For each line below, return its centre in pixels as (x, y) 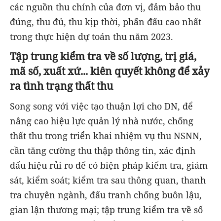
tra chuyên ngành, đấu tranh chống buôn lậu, (106, 195)
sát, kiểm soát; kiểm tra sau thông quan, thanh (108, 180)
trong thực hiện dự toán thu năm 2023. (92, 36)
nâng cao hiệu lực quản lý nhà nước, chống (102, 121)
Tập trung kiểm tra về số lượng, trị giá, (103, 56)
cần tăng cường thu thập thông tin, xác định (103, 150)
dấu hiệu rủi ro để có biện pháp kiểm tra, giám (109, 165)
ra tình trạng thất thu (61, 86)
